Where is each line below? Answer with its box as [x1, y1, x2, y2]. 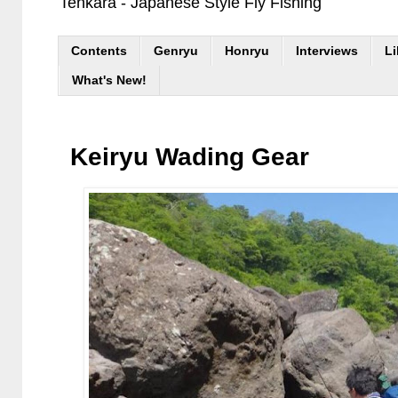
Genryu [154, 44, 198, 59]
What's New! [72, 73, 147, 88]
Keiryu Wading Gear [70, 142, 309, 171]
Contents [71, 44, 127, 59]
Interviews [296, 44, 358, 59]
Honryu [225, 44, 269, 59]
